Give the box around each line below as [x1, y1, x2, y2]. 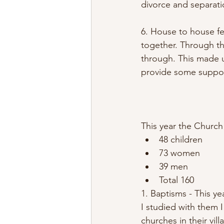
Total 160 [159, 174, 194, 186]
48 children [159, 134, 202, 145]
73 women [159, 147, 200, 159]
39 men [159, 161, 188, 172]
